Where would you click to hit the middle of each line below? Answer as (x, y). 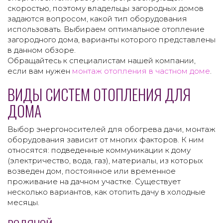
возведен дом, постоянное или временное (92, 171)
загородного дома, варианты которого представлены (111, 40)
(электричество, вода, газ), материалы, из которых (105, 161)
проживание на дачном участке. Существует (94, 182)
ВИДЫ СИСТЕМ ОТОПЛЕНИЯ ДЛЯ (99, 95)
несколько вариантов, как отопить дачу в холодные (107, 192)
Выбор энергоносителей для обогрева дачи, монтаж (111, 129)
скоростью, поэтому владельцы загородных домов (106, 8)
